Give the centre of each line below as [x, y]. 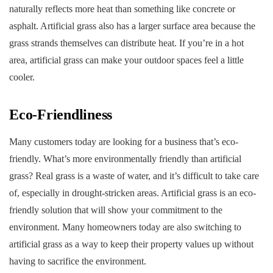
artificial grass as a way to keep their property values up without [131, 244]
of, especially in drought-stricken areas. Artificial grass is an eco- [133, 193]
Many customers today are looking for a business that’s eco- [124, 141]
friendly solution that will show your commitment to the [116, 210]
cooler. [22, 77]
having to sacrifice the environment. [78, 261]
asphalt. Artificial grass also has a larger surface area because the [132, 26]
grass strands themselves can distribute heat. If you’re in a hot [126, 43]
